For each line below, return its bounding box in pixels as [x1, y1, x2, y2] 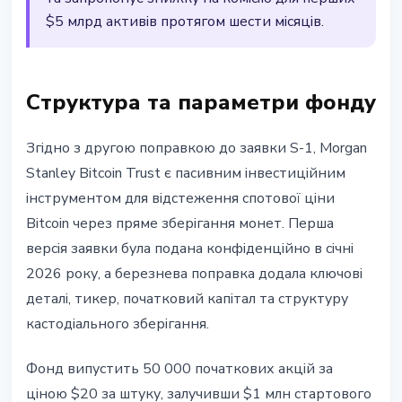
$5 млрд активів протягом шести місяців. [46, 12, 324, 32]
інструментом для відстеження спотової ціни [26, 188, 335, 209]
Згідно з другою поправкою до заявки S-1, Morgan [26, 138, 367, 159]
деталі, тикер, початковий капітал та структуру [26, 289, 348, 310]
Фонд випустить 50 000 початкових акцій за [26, 359, 333, 380]
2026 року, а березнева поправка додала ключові [26, 264, 363, 284]
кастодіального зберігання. [26, 314, 209, 335]
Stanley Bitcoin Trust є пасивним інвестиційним [26, 163, 345, 184]
